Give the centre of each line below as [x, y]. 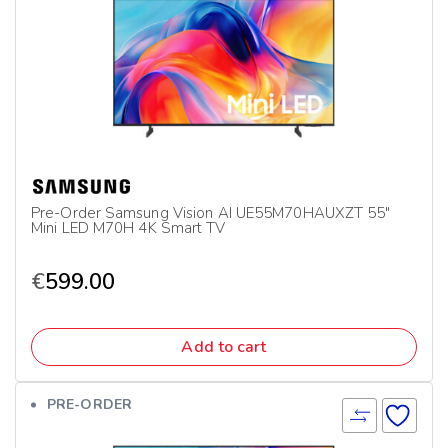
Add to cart [224, 347]
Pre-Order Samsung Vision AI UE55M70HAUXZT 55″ [211, 213]
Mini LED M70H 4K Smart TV [128, 228]
